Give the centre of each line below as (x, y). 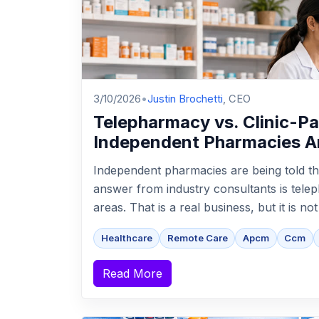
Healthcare (126, 238)
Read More (132, 274)
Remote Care (197, 238)
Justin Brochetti (185, 99)
